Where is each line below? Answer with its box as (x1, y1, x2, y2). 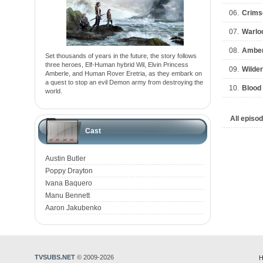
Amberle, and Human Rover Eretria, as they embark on (45, 70, 202, 77)
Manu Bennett (45, 191, 90, 200)
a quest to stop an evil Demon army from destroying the (45, 79, 203, 86)
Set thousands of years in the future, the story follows (45, 52, 197, 59)
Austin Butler (45, 154, 86, 163)
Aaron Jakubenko (45, 204, 102, 212)
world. (45, 87, 62, 95)
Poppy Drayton (45, 167, 93, 175)
